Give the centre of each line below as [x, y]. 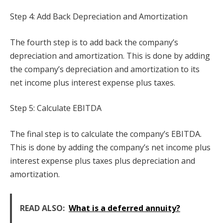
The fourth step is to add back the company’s [94, 42]
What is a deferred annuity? [124, 208]
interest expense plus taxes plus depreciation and [103, 161]
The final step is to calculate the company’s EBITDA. [106, 134]
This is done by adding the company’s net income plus [110, 147]
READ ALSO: [42, 208]
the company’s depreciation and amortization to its [105, 69]
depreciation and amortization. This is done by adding [110, 56]
